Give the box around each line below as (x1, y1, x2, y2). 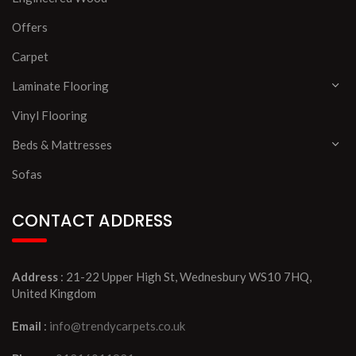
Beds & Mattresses (12, 137, 112, 152)
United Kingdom (12, 286, 96, 300)
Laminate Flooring (12, 79, 109, 93)
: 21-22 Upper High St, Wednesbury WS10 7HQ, (58, 269, 311, 284)
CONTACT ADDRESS (12, 209, 172, 232)
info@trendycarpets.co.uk (49, 319, 185, 333)
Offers (12, 20, 48, 34)
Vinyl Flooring (12, 108, 87, 122)
